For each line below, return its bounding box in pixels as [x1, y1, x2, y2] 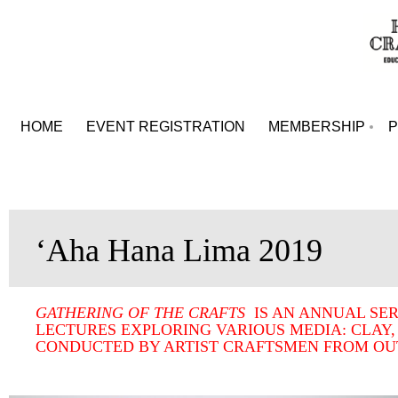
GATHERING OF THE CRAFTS [36, 304, 254, 322]
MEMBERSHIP [268, 119, 365, 134]
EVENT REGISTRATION [86, 119, 245, 134]
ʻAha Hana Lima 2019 [36, 233, 322, 268]
